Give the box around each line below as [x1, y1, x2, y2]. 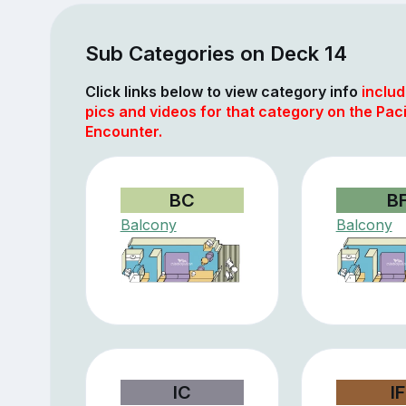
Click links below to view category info [84, 82, 362, 101]
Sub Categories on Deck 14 [84, 40, 347, 65]
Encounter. [84, 121, 162, 140]
